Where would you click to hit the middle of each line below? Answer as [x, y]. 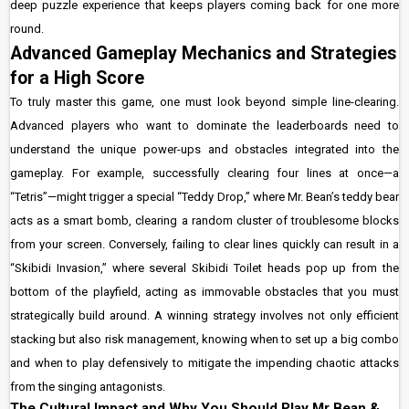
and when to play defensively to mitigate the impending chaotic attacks [204, 363]
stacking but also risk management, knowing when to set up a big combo [204, 339]
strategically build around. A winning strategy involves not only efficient [204, 315]
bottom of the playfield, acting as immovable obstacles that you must [204, 292]
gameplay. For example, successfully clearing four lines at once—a [204, 173]
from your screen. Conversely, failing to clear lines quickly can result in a [204, 244]
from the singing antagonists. [88, 387]
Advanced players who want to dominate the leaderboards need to [204, 126]
